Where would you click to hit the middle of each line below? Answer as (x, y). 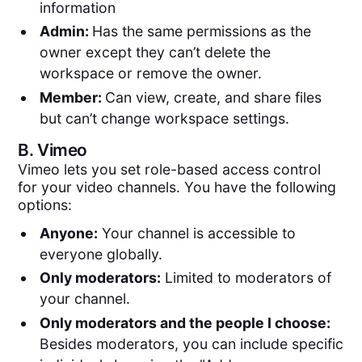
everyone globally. (101, 254)
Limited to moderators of (246, 278)
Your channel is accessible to (196, 233)
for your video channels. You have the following (177, 187)
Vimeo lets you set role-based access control (170, 170)
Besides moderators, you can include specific (191, 343)
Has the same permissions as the (201, 32)
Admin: (65, 32)
